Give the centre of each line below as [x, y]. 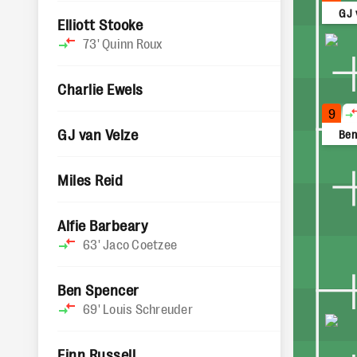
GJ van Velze [98, 134]
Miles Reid [90, 179]
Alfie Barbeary [103, 225]
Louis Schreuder [148, 308]
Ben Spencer [98, 289]
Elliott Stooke [100, 24]
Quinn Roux [132, 43]
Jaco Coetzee [140, 244]
